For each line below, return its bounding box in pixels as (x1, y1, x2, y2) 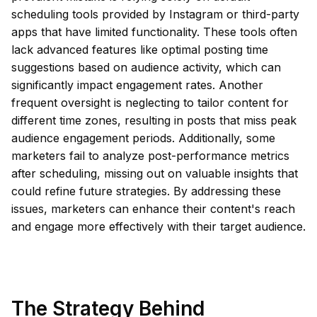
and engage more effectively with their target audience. (11, 219, 306, 234)
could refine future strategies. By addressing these (11, 184, 281, 198)
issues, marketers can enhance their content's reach (11, 202, 295, 216)
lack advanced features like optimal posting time (11, 42, 268, 57)
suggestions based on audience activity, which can (11, 60, 281, 74)
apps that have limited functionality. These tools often (11, 25, 297, 39)
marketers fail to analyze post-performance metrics (11, 149, 289, 163)
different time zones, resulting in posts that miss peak (11, 113, 296, 127)
